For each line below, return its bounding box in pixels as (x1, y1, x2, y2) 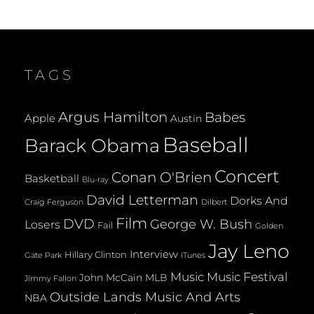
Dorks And (230, 194, 288, 207)
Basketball (25, 172, 79, 185)
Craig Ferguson (25, 198, 83, 207)
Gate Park (25, 250, 62, 260)
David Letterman (86, 192, 198, 208)
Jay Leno (208, 239, 289, 263)
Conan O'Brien (111, 168, 212, 186)
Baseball (163, 132, 249, 157)
